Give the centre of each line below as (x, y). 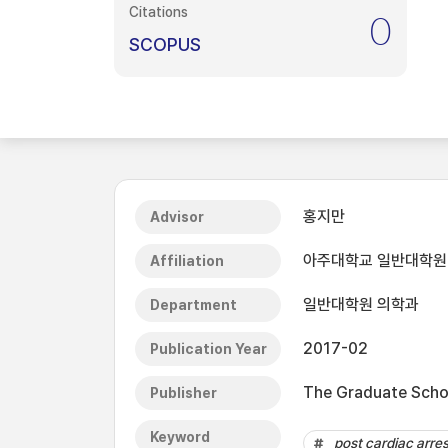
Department (193, 305)
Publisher (183, 393)
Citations (158, 12)
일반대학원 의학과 (361, 304)
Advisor (177, 217)
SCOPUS (165, 44)
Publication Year (208, 349)
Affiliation (187, 261)
